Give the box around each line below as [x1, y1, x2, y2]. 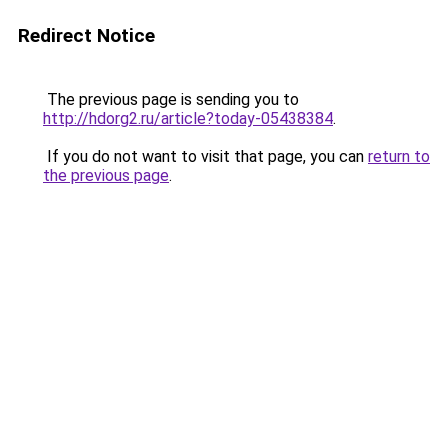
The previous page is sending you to [43, 90, 299, 109]
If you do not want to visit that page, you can [43, 147, 368, 166]
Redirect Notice [18, 24, 155, 47]
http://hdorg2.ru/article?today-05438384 [43, 109, 333, 128]
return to [368, 147, 430, 166]
